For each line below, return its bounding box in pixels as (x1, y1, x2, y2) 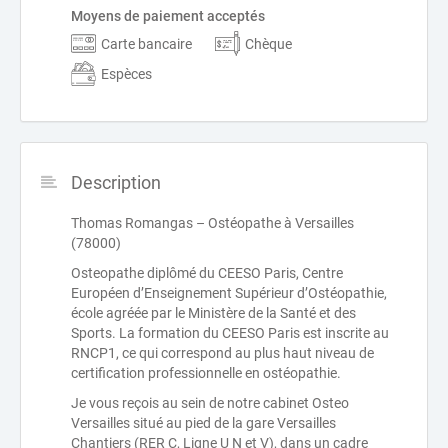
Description (71, 172, 161, 194)
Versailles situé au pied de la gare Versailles (71, 415, 336, 432)
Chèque (245, 35, 292, 52)
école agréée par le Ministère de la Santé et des (71, 305, 356, 322)
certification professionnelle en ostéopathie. (71, 365, 341, 382)
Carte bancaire (101, 35, 192, 52)
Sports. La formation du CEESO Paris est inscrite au (71, 325, 389, 342)
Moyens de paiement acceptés (71, 8, 265, 25)
